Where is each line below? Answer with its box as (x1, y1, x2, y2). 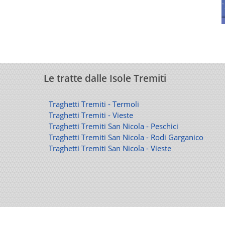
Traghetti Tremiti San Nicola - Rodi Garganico (49, 132, 204, 142)
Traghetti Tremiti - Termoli (49, 99, 140, 109)
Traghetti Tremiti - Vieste (49, 110, 134, 120)
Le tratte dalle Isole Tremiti (44, 72, 167, 85)
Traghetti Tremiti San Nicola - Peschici (49, 121, 179, 131)
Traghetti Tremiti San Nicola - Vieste (49, 143, 172, 153)
